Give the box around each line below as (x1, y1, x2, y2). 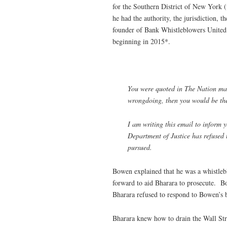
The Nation (184, 84, 216, 94)
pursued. (128, 142, 152, 152)
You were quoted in (128, 84, 184, 94)
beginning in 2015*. (112, 36, 170, 46)
